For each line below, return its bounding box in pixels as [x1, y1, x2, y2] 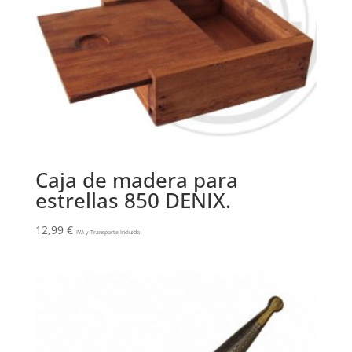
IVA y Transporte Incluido [75, 228, 140, 236]
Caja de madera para [35, 165, 238, 194]
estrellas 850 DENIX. [35, 185, 231, 214]
